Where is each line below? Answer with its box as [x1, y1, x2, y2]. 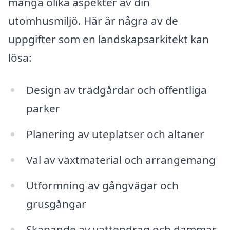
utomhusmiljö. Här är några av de [8, 13, 178, 28]
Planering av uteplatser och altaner [26, 127, 204, 142]
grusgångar [26, 197, 86, 211]
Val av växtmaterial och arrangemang [26, 152, 216, 167]
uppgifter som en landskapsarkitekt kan [8, 31, 209, 46]
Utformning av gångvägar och [26, 178, 179, 193]
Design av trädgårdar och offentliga [26, 83, 207, 98]
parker [26, 101, 60, 116]
